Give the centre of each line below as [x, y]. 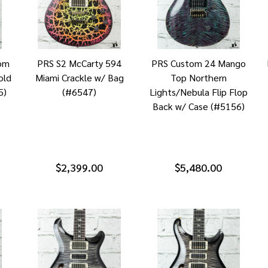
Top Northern [198, 78]
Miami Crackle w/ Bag [79, 78]
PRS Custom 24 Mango [198, 63]
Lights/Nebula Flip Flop [198, 92]
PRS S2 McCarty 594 [80, 63]
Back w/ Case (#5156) [198, 106]
